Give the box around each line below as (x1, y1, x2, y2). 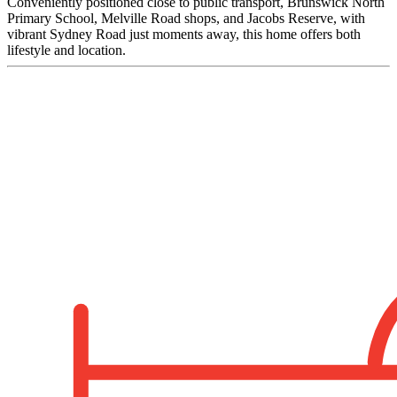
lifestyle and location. (7, 42, 126, 58)
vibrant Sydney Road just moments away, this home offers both (7, 26, 361, 42)
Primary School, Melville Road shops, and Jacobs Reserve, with (7, 10, 365, 26)
